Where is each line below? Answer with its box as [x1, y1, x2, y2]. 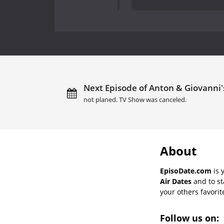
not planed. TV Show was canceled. [83, 95, 186, 104]
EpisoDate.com [160, 165, 211, 175]
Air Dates [160, 176, 191, 186]
